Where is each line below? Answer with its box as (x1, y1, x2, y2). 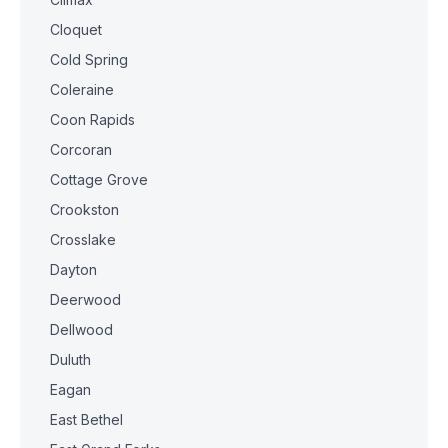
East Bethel (50, 411, 123, 428)
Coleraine (50, 81, 114, 98)
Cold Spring (50, 51, 128, 68)
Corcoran (50, 141, 112, 158)
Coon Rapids (50, 111, 135, 128)
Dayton (50, 261, 97, 278)
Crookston (50, 201, 119, 218)
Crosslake (50, 231, 116, 248)
